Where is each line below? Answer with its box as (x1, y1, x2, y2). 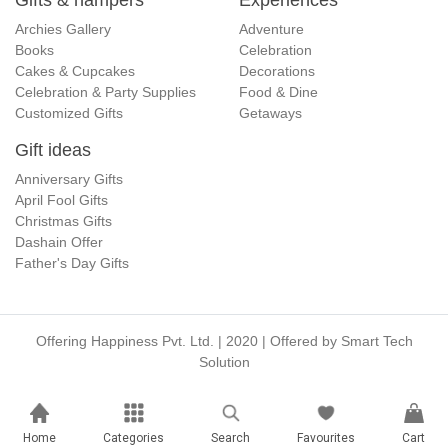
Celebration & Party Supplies (15, 84, 196, 101)
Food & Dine (239, 84, 318, 101)
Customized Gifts (15, 105, 123, 122)
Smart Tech (340, 333, 413, 350)
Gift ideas (15, 140, 91, 161)
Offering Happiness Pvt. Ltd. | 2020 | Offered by (35, 333, 341, 350)
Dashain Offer (15, 234, 103, 251)
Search (210, 431, 250, 445)
